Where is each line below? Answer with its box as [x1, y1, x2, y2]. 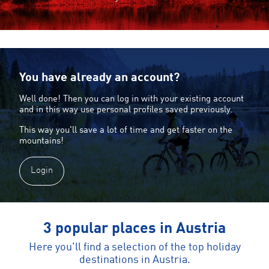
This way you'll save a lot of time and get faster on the [19, 125, 232, 135]
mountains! [19, 136, 64, 146]
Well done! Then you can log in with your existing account [19, 94, 244, 104]
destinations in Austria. [79, 254, 190, 265]
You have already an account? [19, 71, 180, 84]
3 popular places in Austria [43, 221, 226, 237]
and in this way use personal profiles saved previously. [19, 105, 235, 115]
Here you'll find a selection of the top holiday [28, 241, 241, 253]
